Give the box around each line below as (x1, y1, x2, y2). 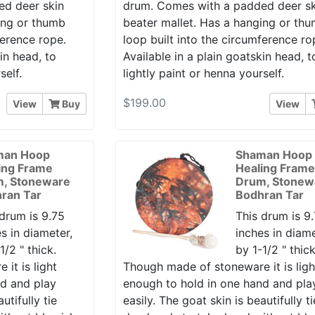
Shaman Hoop (236, 147, 313, 162)
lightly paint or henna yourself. (123, 66, 285, 81)
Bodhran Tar (236, 187, 304, 202)
